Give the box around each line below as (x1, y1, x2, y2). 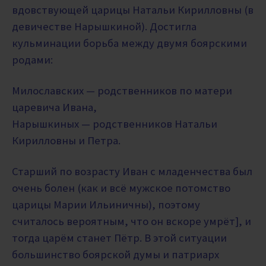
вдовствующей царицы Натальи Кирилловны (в (12, 3, 254, 17)
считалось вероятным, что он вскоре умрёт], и (12, 214, 251, 229)
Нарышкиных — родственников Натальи (12, 117, 217, 131)
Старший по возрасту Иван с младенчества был (12, 164, 252, 179)
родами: (12, 53, 53, 67)
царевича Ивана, (12, 100, 97, 115)
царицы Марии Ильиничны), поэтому (12, 198, 200, 212)
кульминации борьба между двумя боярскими (12, 36, 247, 50)
